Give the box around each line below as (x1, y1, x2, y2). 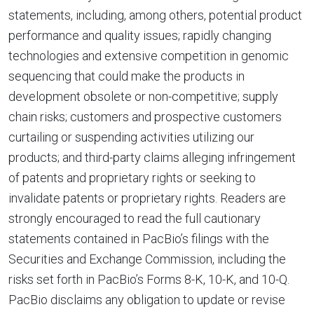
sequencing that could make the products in (8, 69, 245, 83)
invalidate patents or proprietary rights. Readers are (8, 191, 286, 205)
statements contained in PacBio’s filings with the (8, 231, 269, 246)
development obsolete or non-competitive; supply (8, 89, 278, 104)
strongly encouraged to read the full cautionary (8, 211, 261, 226)
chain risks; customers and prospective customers (8, 109, 282, 124)
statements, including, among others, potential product (8, 8, 302, 22)
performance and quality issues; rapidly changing (8, 28, 271, 43)
